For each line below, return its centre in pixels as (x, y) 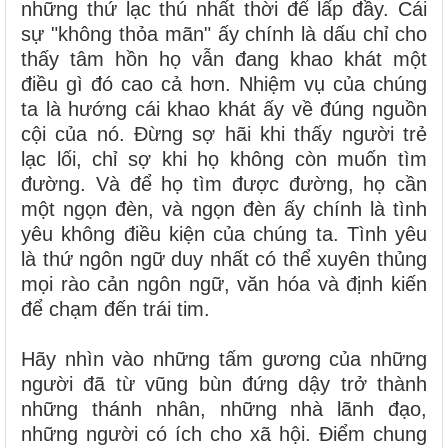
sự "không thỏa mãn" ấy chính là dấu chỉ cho (224, 34)
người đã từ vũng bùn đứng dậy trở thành (224, 384)
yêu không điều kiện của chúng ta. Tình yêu (224, 234)
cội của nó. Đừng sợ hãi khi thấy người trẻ (224, 134)
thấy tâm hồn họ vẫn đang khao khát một (224, 59)
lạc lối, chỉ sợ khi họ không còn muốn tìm (224, 159)
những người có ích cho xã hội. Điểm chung (224, 434)
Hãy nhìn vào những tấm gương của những (224, 359)
